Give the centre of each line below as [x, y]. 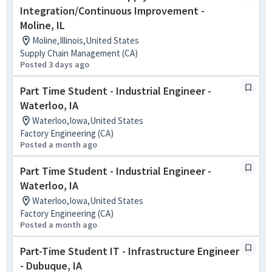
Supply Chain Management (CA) [79, 53]
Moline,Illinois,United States [86, 40]
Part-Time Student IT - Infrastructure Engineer [130, 251]
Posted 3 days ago [55, 64]
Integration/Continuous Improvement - [112, 11]
